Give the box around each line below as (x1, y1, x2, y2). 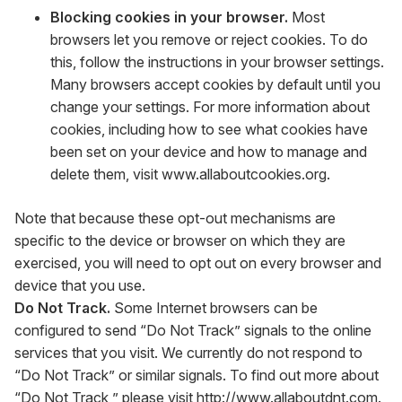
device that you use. (14, 276, 145, 294)
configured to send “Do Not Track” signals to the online (14, 321, 371, 339)
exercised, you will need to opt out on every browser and (14, 254, 381, 272)
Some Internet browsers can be (110, 299, 318, 317)
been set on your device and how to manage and (50, 143, 367, 161)
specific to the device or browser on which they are (14, 232, 345, 249)
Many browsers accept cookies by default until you (50, 75, 380, 93)
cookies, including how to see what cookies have (50, 120, 368, 138)
